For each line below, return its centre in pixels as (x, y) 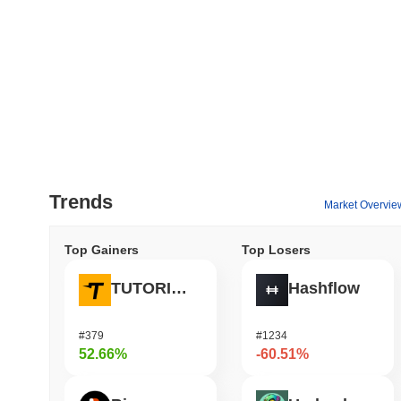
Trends (81, 201)
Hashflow (324, 289)
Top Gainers (102, 249)
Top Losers (276, 249)
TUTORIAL (179, 289)
